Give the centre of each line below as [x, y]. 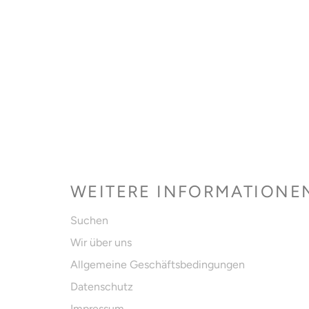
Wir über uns [101, 242]
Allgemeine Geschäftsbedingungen [158, 264]
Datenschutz [102, 286]
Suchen [89, 220]
